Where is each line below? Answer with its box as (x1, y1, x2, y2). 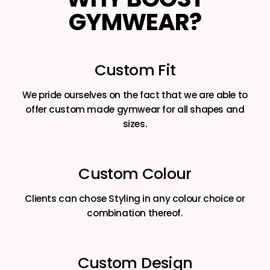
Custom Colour (78, 162, 192, 184)
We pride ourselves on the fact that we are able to (22, 88, 248, 101)
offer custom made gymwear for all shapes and (25, 102, 245, 116)
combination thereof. (87, 206, 183, 219)
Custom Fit (94, 58, 176, 81)
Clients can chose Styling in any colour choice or (25, 192, 245, 205)
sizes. (122, 117, 148, 130)
